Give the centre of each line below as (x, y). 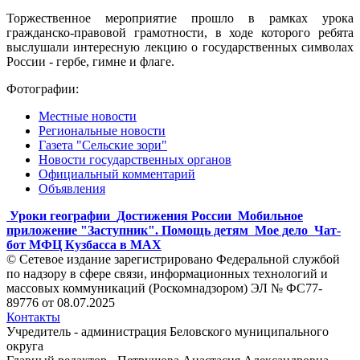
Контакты (33, 317)
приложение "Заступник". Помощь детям (127, 230)
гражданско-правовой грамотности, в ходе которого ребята (180, 32)
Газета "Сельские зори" (103, 145)
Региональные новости (102, 130)
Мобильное (270, 215)
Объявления (72, 188)
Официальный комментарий (117, 174)
